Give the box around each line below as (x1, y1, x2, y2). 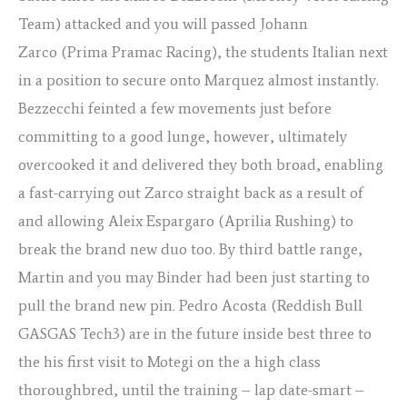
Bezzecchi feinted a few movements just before (18, 99, 332, 118)
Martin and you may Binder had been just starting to (18, 268, 370, 287)
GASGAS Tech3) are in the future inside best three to (18, 324, 372, 343)
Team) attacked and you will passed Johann (18, 15, 308, 34)
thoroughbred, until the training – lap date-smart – (18, 381, 364, 400)
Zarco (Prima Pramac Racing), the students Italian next (18, 43, 388, 62)
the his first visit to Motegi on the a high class (18, 352, 321, 372)
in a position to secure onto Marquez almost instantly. (18, 71, 379, 90)
